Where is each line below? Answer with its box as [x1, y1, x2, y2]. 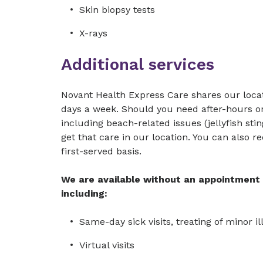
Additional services [61, 55, 214, 74]
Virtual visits [79, 240, 134, 251]
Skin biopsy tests [79, 4, 155, 15]
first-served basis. [61, 146, 141, 157]
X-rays [79, 28, 107, 39]
